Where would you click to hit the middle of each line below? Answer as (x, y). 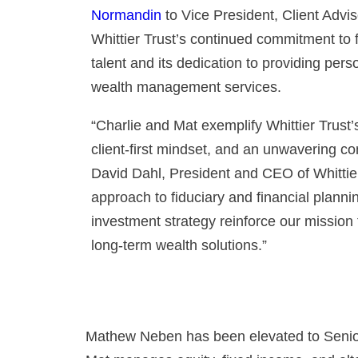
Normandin (126, 16)
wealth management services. (186, 88)
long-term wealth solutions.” (179, 246)
